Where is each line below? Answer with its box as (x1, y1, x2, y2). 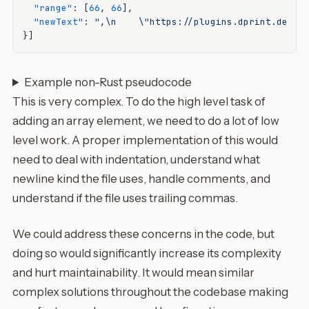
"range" (34, 2, 72, 14)
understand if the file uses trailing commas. (12, 191, 238, 205)
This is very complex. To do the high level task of (12, 94, 266, 108)
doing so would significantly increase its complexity (12, 246, 281, 260)
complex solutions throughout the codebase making (12, 285, 288, 299)
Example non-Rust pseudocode (24, 75, 192, 89)
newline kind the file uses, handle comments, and (12, 172, 270, 186)
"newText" (34, 16, 83, 28)
